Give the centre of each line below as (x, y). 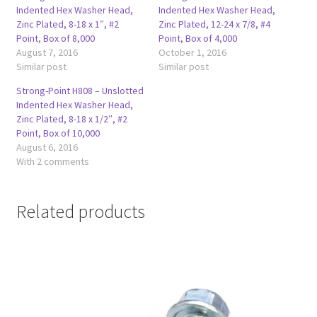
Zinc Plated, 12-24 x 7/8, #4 (214, 24)
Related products (80, 211)
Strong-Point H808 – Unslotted (80, 90)
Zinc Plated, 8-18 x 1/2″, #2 (71, 119)
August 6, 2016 (47, 147)
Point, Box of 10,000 (58, 133)
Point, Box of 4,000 (198, 38)
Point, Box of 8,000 (55, 38)
